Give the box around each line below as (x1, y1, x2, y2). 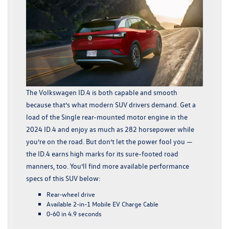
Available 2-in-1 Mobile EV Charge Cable (47, 199, 158, 208)
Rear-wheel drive (47, 189, 95, 198)
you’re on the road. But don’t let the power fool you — (26, 136, 193, 146)
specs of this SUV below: (26, 173, 101, 183)
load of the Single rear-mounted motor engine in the (26, 111, 188, 122)
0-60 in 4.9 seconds (47, 209, 102, 218)
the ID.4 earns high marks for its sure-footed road (26, 148, 178, 158)
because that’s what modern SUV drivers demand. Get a (26, 99, 196, 109)
